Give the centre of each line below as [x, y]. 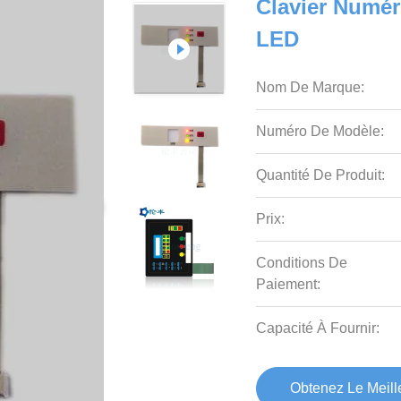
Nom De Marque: [311, 87]
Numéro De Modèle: [320, 131]
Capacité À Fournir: [318, 328]
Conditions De [302, 263]
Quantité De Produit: [321, 175]
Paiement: [289, 284]
